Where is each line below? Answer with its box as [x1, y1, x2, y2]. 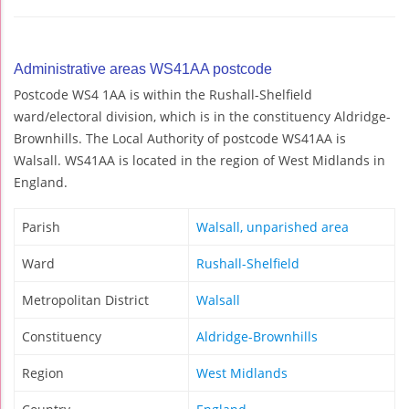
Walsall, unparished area [196, 217, 349, 236]
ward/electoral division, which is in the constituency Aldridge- [14, 107, 391, 125]
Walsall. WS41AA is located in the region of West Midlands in [14, 151, 385, 169]
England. [14, 173, 68, 191]
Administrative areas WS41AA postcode [14, 60, 272, 77]
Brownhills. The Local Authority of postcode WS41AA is [14, 129, 346, 147]
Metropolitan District [22, 290, 149, 309]
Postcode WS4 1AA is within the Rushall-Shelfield [14, 85, 312, 103]
